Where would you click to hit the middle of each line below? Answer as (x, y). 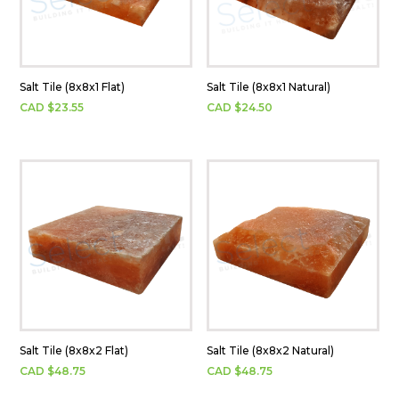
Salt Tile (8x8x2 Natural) (271, 351)
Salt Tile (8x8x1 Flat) (73, 86)
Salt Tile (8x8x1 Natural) (269, 86)
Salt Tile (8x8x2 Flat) (74, 351)
